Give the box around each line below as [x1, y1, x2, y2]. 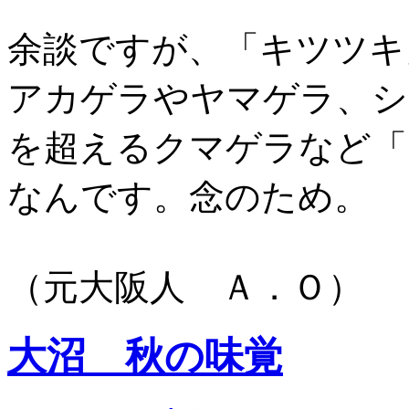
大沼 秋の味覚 [7, 334, 283, 378]
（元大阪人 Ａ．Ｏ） [7, 267, 363, 307]
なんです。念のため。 [7, 176, 370, 216]
